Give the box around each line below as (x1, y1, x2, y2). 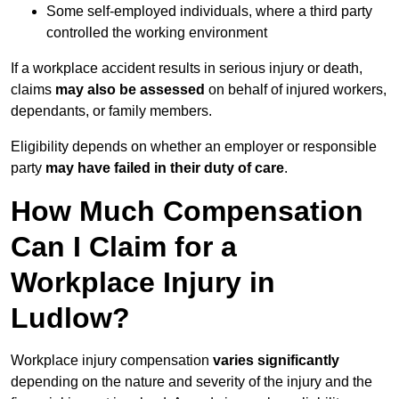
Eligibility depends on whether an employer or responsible (11, 139, 377, 155)
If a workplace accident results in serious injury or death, (11, 61, 362, 77)
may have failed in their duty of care (45, 160, 284, 176)
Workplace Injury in (11, 266, 275, 299)
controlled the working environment (46, 25, 267, 41)
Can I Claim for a (11, 231, 237, 264)
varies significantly (213, 353, 339, 369)
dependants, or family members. (11, 103, 212, 119)
